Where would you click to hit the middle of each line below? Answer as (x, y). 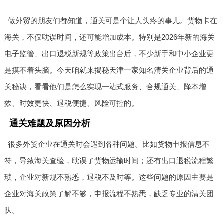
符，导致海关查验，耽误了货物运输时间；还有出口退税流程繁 (109, 160)
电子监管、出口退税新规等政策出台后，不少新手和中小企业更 (109, 53)
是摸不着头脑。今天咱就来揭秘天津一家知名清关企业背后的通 (109, 70)
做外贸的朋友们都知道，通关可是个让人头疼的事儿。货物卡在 (113, 20)
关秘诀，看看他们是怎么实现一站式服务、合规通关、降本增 (105, 86)
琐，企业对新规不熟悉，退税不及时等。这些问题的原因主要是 (109, 177)
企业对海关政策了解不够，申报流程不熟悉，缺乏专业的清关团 (109, 193)
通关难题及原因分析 (50, 123)
